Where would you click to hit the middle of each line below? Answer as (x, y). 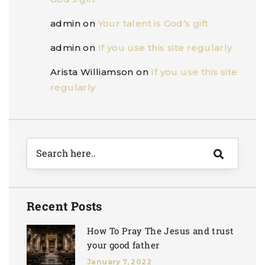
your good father (123, 245)
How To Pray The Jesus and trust (161, 231)
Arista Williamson (92, 72)
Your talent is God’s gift (153, 24)
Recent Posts (64, 206)
